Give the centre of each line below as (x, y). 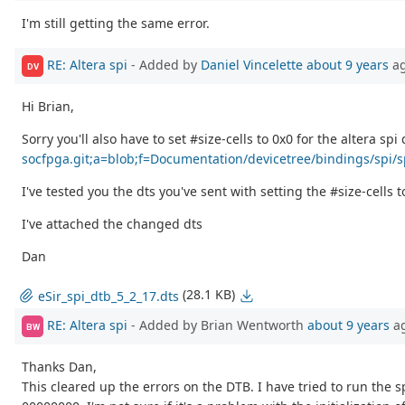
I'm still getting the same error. (116, 23)
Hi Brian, (48, 107)
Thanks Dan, (59, 367)
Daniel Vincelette (252, 65)
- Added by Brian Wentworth (217, 325)
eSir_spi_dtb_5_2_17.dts (108, 296)
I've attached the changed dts (112, 224)
